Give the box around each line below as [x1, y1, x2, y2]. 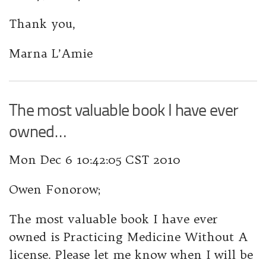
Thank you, [9, 16, 75, 31]
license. [9, 247, 51, 262]
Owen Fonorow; [9, 182, 100, 197]
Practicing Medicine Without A [64, 229, 248, 245]
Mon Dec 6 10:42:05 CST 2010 [9, 152, 180, 167]
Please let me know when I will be [51, 247, 253, 262]
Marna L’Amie [9, 46, 93, 61]
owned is [9, 229, 64, 245]
